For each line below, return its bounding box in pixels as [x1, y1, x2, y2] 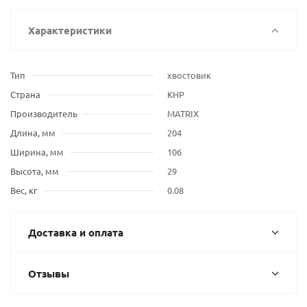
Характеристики [28, 23, 112, 37]
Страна [10, 88, 40, 100]
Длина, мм [10, 127, 56, 138]
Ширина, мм [10, 146, 64, 158]
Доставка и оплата [28, 225, 123, 239]
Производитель [10, 108, 77, 119]
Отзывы [28, 267, 69, 280]
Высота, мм [10, 165, 59, 177]
